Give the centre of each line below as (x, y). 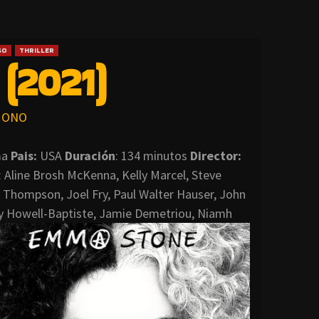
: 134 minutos (153, 156)
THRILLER (36, 51)
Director (214, 156)
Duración (90, 156)
